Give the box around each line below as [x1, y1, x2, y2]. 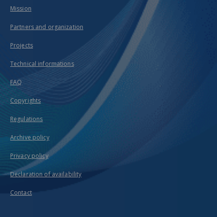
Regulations [10, 115, 43, 123]
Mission [10, 4, 31, 13]
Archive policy [10, 133, 49, 141]
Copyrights [10, 96, 41, 105]
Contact [10, 188, 32, 197]
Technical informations [10, 60, 74, 68]
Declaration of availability [10, 170, 82, 178]
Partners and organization [10, 23, 83, 31]
